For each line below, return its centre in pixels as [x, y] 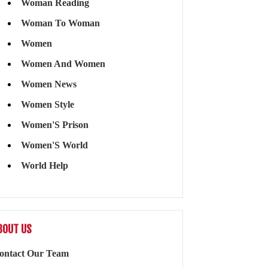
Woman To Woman [60, 23]
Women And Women [63, 64]
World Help [44, 166]
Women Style [47, 105]
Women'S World [54, 145]
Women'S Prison [54, 125]
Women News [48, 84]
